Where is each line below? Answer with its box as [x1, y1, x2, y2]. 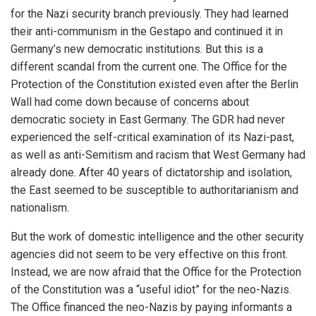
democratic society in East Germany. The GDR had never [11, 113, 285, 126]
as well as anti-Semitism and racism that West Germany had [11, 148, 305, 162]
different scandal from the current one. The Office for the [11, 60, 287, 73]
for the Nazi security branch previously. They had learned [11, 7, 288, 20]
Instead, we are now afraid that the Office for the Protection [11, 265, 301, 279]
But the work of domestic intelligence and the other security [11, 230, 304, 243]
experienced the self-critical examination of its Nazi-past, [11, 130, 294, 144]
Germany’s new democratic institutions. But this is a [11, 42, 263, 56]
